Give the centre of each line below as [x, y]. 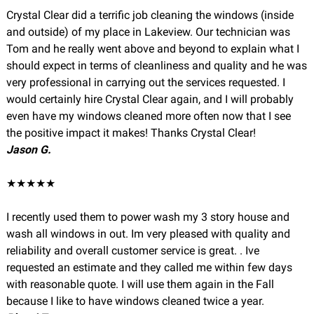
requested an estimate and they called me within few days [149, 267]
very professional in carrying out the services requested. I [145, 82]
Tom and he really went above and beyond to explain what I [152, 49]
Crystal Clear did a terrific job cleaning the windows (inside [150, 15]
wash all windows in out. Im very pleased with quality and [148, 234]
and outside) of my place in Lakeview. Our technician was [148, 32]
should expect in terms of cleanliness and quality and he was [156, 66]
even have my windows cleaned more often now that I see [148, 116]
